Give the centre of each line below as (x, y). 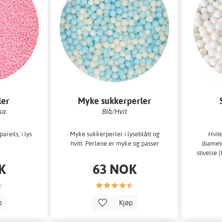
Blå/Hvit (114, 111)
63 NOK (114, 169)
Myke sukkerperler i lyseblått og (114, 134)
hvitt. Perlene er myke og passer (114, 143)
